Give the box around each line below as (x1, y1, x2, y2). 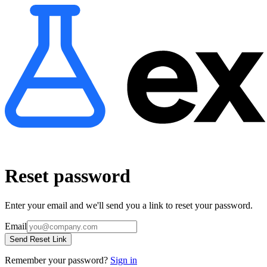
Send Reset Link (10, 234, 67, 244)
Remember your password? (5, 254, 108, 265)
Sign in (110, 254, 137, 265)
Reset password (5, 165, 131, 187)
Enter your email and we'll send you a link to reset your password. (5, 200, 253, 210)
